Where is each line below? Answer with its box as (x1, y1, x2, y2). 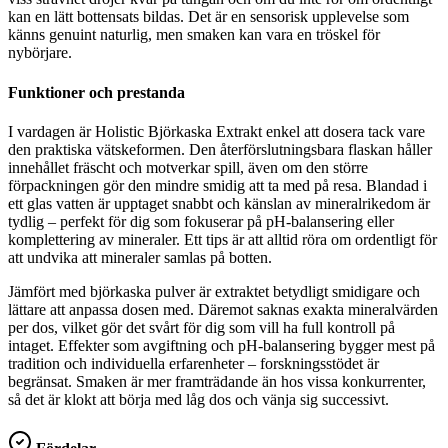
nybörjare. (8, 44, 72, 62)
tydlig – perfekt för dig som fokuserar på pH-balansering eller (8, 212, 394, 230)
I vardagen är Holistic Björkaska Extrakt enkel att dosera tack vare (8, 122, 425, 140)
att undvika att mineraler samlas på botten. (8, 248, 272, 266)
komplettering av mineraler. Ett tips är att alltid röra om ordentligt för (8, 230, 437, 248)
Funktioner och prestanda (8, 83, 185, 101)
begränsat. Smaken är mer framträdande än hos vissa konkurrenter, (8, 372, 426, 390)
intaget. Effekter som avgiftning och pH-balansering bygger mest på (8, 336, 435, 354)
